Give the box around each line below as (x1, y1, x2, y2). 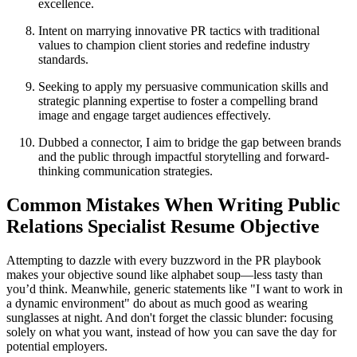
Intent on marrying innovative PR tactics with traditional (38, 23, 320, 37)
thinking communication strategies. (38, 163, 213, 178)
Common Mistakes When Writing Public (6, 194, 340, 215)
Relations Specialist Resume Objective (6, 215, 320, 237)
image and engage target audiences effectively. (38, 108, 271, 122)
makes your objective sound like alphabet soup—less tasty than (6, 267, 323, 281)
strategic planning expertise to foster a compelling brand (38, 93, 318, 108)
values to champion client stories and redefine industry (38, 37, 310, 52)
